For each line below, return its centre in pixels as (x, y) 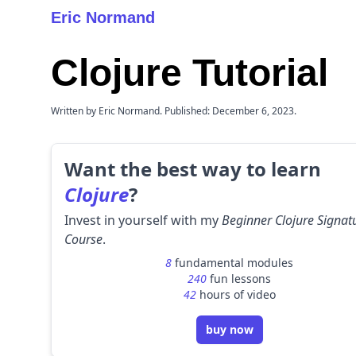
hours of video (236, 294)
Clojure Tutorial (190, 73)
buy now (229, 329)
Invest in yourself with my (143, 220)
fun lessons (239, 279)
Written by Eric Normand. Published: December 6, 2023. (174, 111)
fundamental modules (232, 263)
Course (83, 239)
